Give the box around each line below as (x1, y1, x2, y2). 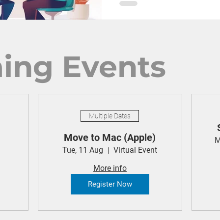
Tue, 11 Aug (62, 145, 104, 155)
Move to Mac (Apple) (64, 132, 156, 144)
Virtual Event (113, 145, 158, 155)
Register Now (87, 179, 132, 189)
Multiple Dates (89, 111, 131, 120)
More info (93, 164, 127, 173)
